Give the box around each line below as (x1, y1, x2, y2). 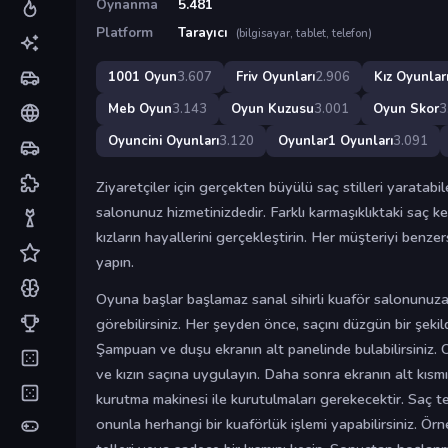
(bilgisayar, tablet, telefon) (236, 26, 372, 41)
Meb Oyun (108, 99, 172, 118)
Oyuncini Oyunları (108, 131, 219, 150)
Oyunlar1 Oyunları (278, 131, 393, 150)
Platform (96, 23, 153, 42)
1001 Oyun (108, 67, 177, 86)
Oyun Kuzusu (231, 99, 314, 118)
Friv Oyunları (236, 67, 315, 86)
